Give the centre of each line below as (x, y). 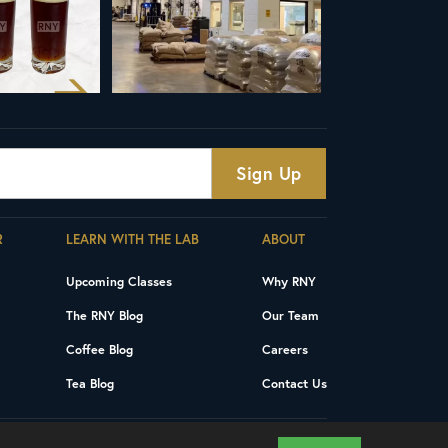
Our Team (291, 315)
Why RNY (289, 281)
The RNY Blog (105, 315)
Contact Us (295, 383)
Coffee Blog (100, 349)
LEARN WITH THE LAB (133, 239)
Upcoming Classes (119, 281)
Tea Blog (90, 383)
